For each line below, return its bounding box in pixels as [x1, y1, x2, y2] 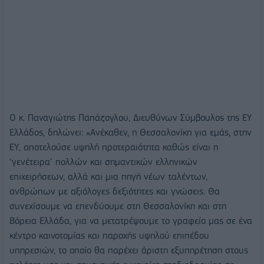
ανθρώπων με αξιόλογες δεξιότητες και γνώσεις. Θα [9, 186, 220, 197]
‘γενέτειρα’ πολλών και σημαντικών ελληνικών [9, 156, 197, 168]
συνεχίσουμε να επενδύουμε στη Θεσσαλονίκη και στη [9, 200, 226, 212]
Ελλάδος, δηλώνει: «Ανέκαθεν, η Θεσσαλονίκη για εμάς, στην [9, 127, 252, 138]
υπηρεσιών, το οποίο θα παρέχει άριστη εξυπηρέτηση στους [9, 245, 248, 256]
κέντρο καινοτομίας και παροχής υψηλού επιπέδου [9, 230, 209, 242]
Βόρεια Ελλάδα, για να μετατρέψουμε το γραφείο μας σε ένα [9, 215, 252, 227]
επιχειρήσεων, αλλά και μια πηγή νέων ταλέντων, [9, 171, 207, 183]
